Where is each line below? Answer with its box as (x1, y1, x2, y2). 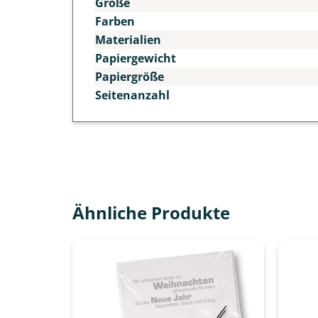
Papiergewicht (95, 50, 176, 67)
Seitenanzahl (95, 87, 170, 104)
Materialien (95, 32, 161, 48)
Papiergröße (95, 69, 164, 85)
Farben (95, 13, 135, 30)
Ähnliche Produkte (72, 200, 230, 224)
